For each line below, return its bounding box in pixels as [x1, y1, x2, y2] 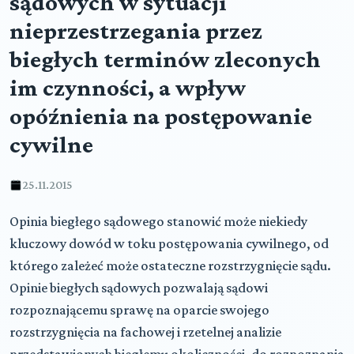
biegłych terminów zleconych [9, 46, 321, 73]
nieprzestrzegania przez [9, 17, 262, 44]
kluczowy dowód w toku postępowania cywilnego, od [9, 235, 329, 251]
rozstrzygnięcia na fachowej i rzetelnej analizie [9, 324, 281, 340]
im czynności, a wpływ [9, 74, 246, 101]
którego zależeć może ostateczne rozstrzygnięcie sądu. [9, 258, 331, 273]
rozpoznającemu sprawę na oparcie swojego [9, 302, 269, 318]
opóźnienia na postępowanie [9, 103, 312, 130]
